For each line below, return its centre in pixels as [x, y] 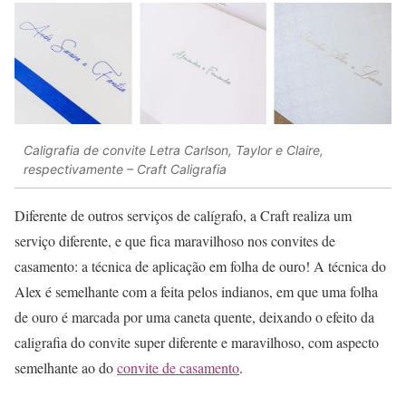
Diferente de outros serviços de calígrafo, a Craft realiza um [183, 216]
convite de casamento [178, 368]
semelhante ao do [66, 368]
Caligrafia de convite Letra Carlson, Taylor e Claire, [174, 150]
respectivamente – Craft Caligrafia [125, 169]
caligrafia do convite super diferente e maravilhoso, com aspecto [197, 343]
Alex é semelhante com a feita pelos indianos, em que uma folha [196, 292]
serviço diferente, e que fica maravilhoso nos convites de [175, 241]
